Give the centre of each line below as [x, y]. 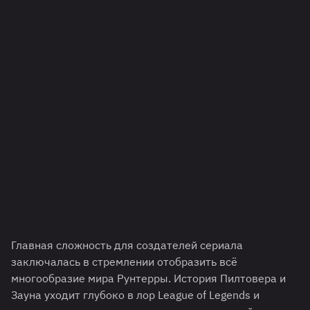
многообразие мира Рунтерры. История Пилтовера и [148, 279]
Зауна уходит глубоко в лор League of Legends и [135, 295]
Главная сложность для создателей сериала [127, 245]
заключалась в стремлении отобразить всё [124, 262]
